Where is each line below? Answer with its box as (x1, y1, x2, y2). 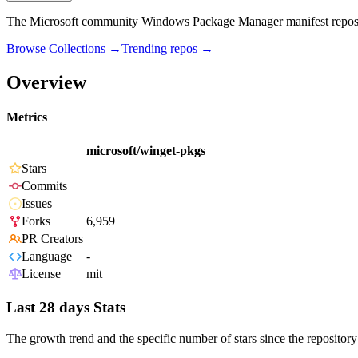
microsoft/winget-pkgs (86, 144, 205, 158)
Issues (22, 197, 52, 211)
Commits (22, 179, 67, 193)
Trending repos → (121, 42, 213, 56)
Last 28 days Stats (6, 299, 125, 316)
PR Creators (22, 232, 83, 246)
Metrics (6, 110, 47, 125)
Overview (6, 71, 86, 93)
